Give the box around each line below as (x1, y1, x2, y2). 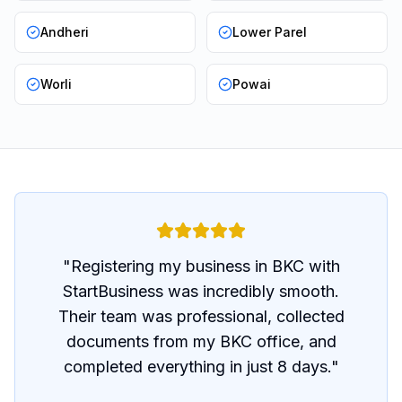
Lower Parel (232, 24, 307, 39)
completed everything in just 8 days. (63, 357, 331, 376)
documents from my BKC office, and (66, 332, 336, 351)
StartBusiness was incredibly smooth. (63, 282, 339, 301)
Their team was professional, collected (57, 307, 345, 326)
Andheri (40, 24, 89, 39)
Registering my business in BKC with (70, 257, 340, 275)
